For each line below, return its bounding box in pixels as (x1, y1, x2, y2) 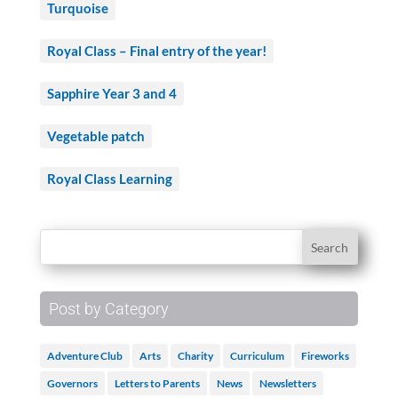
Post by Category (48, 299, 169, 319)
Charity (177, 349, 213, 363)
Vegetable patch (46, 128, 145, 145)
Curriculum (229, 349, 284, 363)
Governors (46, 377, 98, 391)
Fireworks (300, 349, 349, 363)
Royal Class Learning (46, 171, 172, 187)
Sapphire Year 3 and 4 (46, 85, 177, 102)
